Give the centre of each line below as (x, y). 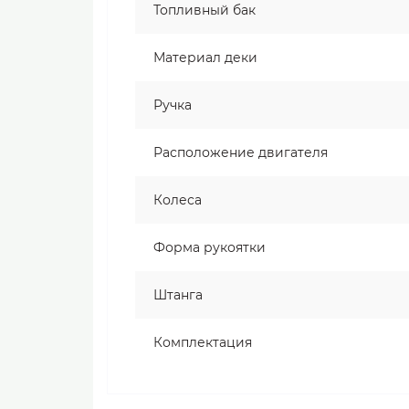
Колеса (178, 200)
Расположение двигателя (241, 153)
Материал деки (205, 58)
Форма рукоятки (210, 248)
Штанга (178, 295)
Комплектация (203, 343)
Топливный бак (204, 10)
